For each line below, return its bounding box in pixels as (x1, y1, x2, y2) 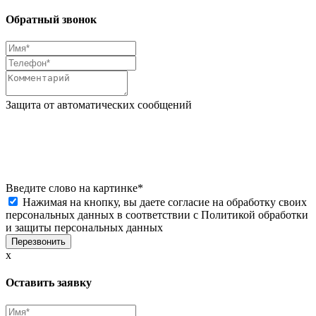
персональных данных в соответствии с (6, 209, 201, 221)
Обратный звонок (6, 13, 97, 25)
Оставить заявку (6, 276, 92, 289)
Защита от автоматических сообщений (6, 99, 192, 111)
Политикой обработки (201, 209, 308, 221)
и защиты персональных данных (6, 221, 163, 234)
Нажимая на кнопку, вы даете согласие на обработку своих (23, 196, 307, 209)
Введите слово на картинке (6, 182, 138, 195)
